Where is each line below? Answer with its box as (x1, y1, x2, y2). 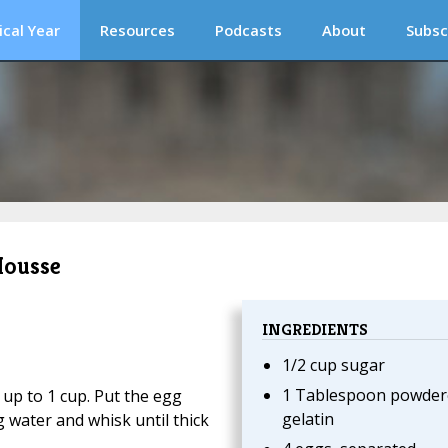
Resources (100, 20, 175, 40)
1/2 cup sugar (281, 354, 385, 377)
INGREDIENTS (261, 318, 368, 340)
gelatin (281, 408, 334, 431)
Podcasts (215, 20, 282, 40)
